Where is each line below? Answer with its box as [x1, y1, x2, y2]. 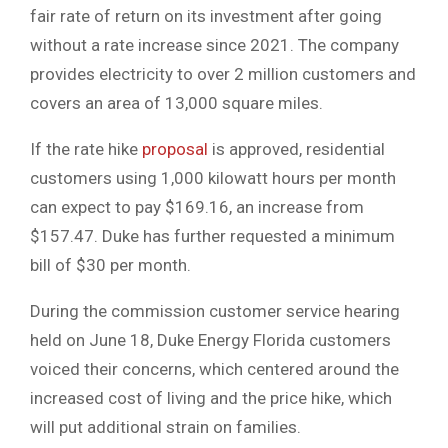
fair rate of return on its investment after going [30, 6, 382, 27]
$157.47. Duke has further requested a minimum [30, 226, 395, 247]
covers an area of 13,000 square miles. [30, 93, 323, 114]
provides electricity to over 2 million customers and [30, 64, 416, 85]
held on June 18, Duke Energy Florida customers [30, 330, 391, 351]
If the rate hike [30, 139, 142, 160]
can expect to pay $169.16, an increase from [30, 197, 364, 218]
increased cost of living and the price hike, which [30, 388, 392, 409]
